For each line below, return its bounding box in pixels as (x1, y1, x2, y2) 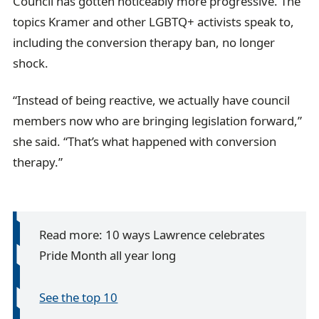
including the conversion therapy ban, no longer (13, 33, 276, 51)
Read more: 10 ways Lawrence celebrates (39, 226, 266, 244)
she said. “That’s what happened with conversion (13, 133, 277, 150)
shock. (13, 54, 49, 71)
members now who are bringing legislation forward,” (13, 113, 303, 130)
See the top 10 (39, 288, 118, 305)
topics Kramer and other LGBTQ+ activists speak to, (13, 13, 295, 30)
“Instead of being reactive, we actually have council (13, 92, 291, 109)
